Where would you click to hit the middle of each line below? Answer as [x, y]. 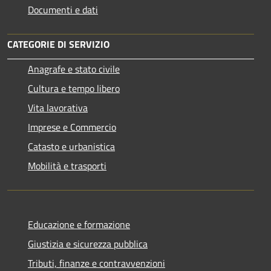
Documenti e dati [63, 10]
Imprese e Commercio [72, 127]
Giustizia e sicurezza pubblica [88, 244]
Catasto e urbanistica [71, 147]
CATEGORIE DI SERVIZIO [58, 44]
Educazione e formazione [79, 225]
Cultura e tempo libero [74, 89]
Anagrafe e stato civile [74, 69]
